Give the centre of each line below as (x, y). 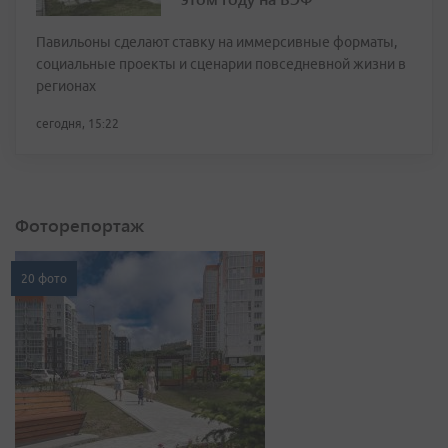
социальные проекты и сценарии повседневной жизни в (221, 64)
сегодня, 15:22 (77, 124)
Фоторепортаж (79, 225)
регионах (66, 86)
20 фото (44, 279)
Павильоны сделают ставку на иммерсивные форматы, (216, 42)
